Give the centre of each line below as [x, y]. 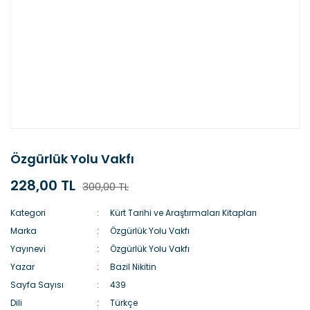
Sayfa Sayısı [37, 285]
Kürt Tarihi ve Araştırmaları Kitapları [184, 213]
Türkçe [124, 303]
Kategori [28, 213]
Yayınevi [28, 249]
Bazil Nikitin [134, 267]
